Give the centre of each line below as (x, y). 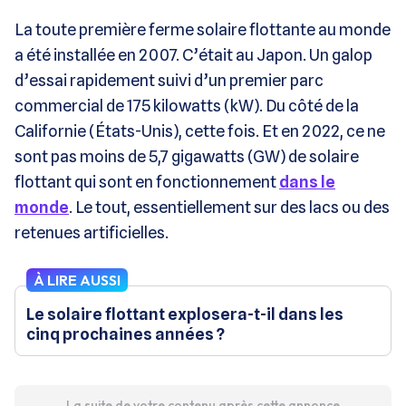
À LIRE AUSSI (77, 280)
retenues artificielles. (92, 232)
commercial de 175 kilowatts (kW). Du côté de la (187, 105)
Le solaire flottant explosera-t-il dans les (185, 314)
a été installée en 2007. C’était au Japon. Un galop (193, 54)
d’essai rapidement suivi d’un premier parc (169, 80)
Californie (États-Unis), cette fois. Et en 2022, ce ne (200, 130)
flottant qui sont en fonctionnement (147, 181)
